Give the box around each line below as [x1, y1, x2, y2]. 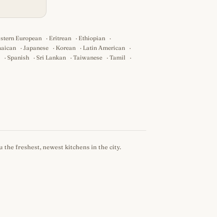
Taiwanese [73, 54, 102, 61]
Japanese [23, 44, 48, 51]
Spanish [7, 54, 29, 61]
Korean [56, 44, 76, 51]
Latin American [83, 44, 125, 51]
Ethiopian [78, 34, 106, 42]
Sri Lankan [36, 54, 66, 61]
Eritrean [49, 34, 72, 42]
